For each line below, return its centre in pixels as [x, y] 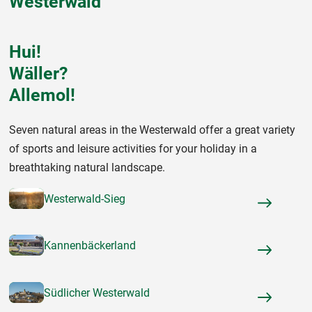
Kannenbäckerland [90, 246]
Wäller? [38, 74]
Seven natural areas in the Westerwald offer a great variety [152, 130]
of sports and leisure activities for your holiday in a [133, 148]
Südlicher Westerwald [97, 293]
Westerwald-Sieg [85, 198]
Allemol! [42, 95]
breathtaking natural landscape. [87, 167]
